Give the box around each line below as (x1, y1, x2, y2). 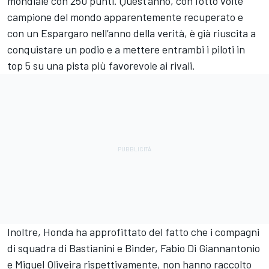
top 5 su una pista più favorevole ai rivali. (7, 58, 195, 72)
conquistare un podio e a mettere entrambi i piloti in (7, 42, 245, 56)
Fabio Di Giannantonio (160, 241, 260, 255)
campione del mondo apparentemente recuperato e (7, 10, 243, 23)
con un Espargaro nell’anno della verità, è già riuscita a (7, 26, 256, 40)
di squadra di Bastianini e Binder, (7, 241, 160, 255)
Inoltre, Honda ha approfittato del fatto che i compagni (7, 225, 259, 238)
